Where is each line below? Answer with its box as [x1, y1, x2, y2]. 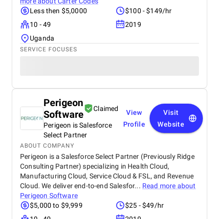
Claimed [93, 105, 119, 112]
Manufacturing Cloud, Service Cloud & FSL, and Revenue [20, 172, 194, 180]
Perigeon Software [20, 192, 78, 199]
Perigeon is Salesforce [44, 121, 112, 129]
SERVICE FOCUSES [20, 46, 77, 53]
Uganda [30, 34, 55, 42]
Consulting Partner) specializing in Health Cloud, [20, 162, 170, 170]
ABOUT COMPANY [20, 142, 74, 149]
